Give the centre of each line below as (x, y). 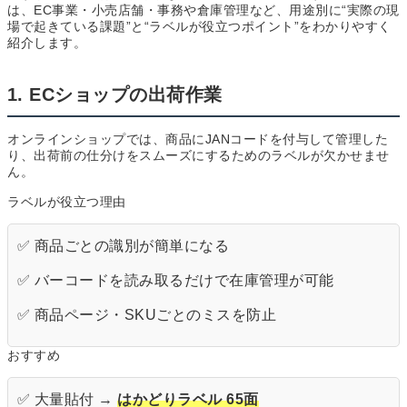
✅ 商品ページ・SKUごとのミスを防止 (147, 315)
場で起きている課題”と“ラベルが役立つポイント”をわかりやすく (199, 27)
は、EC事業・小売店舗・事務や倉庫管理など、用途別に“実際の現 (203, 10)
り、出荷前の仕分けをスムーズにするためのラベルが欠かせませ (199, 156)
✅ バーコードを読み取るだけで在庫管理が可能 (176, 281)
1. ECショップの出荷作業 (115, 95)
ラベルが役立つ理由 (67, 202)
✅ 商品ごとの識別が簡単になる (124, 246)
